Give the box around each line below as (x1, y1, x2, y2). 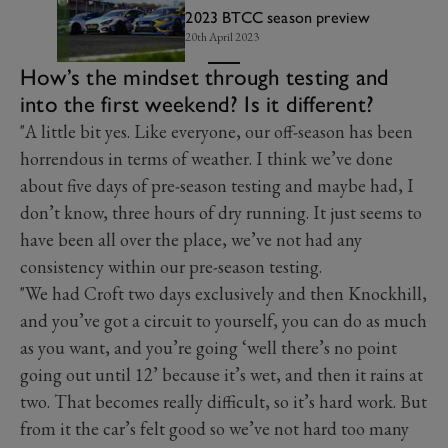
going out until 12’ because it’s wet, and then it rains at (20, 363, 423, 387)
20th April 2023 (185, 28, 260, 45)
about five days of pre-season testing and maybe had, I (20, 174, 414, 198)
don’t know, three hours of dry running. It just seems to (20, 201, 422, 225)
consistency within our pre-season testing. (20, 255, 322, 279)
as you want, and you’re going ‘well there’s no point (20, 336, 397, 360)
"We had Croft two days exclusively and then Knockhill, (20, 282, 427, 306)
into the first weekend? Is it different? (20, 90, 375, 119)
